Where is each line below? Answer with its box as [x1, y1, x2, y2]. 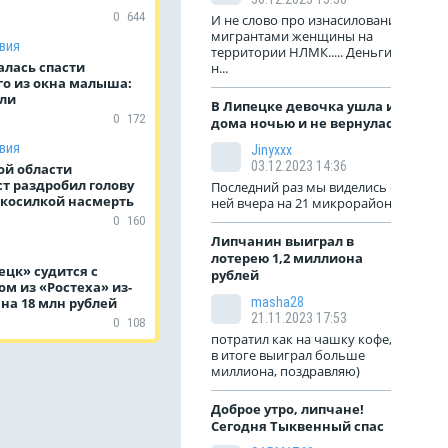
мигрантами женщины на [211, 27, 373, 45]
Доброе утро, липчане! [211, 400, 364, 418]
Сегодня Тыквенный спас [211, 417, 384, 435]
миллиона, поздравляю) [211, 362, 360, 380]
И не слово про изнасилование [211, 11, 403, 29]
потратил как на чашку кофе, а [211, 330, 402, 348]
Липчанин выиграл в [211, 232, 354, 250]
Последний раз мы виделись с [211, 178, 396, 196]
